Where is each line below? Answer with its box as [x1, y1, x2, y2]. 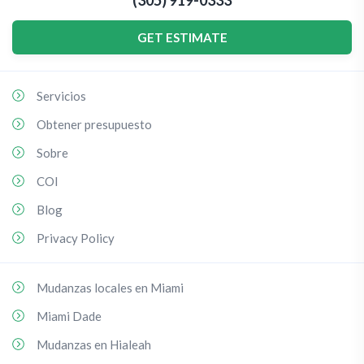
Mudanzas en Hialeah [37, 337, 151, 352]
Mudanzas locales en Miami [37, 280, 184, 295]
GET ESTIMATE [136, 30, 227, 45]
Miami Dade [37, 309, 102, 323]
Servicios [37, 89, 86, 103]
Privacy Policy [37, 231, 115, 245]
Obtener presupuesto [37, 117, 152, 132]
